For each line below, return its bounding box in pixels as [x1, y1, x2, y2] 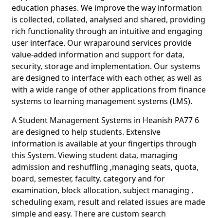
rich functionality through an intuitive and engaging [12, 26, 202, 36]
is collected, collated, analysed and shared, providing [12, 14, 205, 25]
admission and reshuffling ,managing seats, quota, [12, 162, 199, 172]
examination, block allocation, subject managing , [12, 185, 193, 196]
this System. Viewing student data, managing [12, 150, 178, 161]
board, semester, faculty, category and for [12, 173, 165, 184]
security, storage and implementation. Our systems [12, 61, 200, 72]
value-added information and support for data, [12, 49, 184, 60]
